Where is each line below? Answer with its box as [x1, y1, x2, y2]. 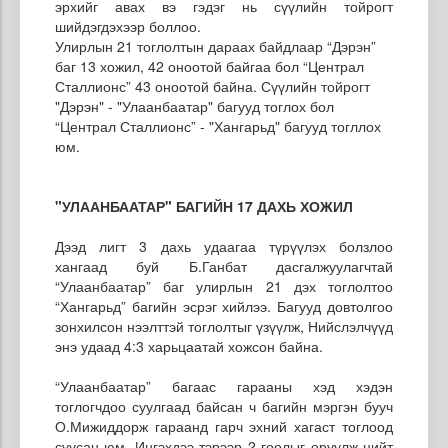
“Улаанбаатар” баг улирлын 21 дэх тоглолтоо [55, 275, 393, 296]
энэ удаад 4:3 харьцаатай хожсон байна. [55, 335, 323, 356]
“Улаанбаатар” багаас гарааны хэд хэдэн [55, 375, 393, 396]
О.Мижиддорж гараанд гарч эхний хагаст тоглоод [55, 415, 393, 436]
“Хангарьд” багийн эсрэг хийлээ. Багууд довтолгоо [55, 295, 393, 316]
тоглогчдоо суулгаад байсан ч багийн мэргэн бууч [55, 395, 393, 416]
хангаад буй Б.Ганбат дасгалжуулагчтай [55, 255, 393, 276]
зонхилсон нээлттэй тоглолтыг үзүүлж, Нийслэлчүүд [55, 315, 393, 336]
